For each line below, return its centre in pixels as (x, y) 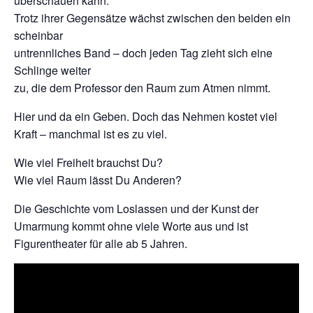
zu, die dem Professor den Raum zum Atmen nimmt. (142, 88)
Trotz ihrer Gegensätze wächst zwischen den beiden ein (152, 18)
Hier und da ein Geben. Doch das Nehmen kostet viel (146, 117)
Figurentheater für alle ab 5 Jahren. (101, 244)
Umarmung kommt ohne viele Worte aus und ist (131, 226)
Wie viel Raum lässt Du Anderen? (98, 180)
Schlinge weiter (52, 71)
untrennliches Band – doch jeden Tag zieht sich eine (143, 53)
